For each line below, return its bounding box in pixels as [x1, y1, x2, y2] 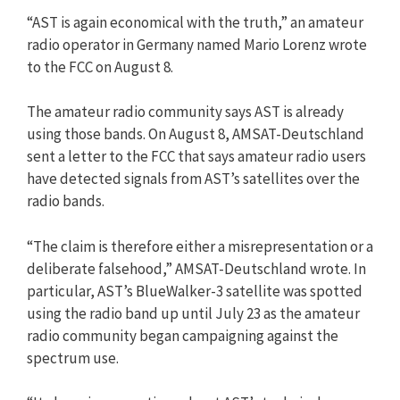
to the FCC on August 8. [27, 56, 173, 77]
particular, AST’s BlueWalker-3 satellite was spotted [27, 280, 362, 301]
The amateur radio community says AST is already [27, 102, 344, 121]
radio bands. [27, 191, 104, 211]
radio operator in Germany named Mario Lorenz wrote [27, 34, 367, 54]
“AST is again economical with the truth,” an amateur [27, 12, 363, 32]
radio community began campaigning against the [27, 325, 338, 346]
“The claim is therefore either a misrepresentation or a [27, 236, 373, 256]
